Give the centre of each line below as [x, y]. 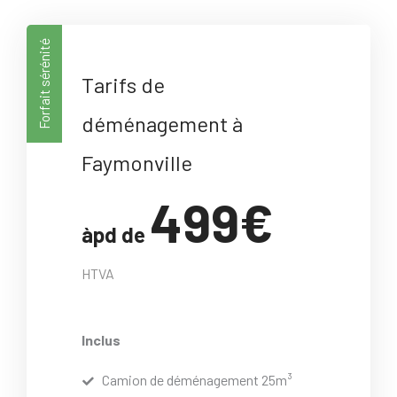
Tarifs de [124, 85]
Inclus [101, 340]
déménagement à [163, 124]
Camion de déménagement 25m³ [197, 379]
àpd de [116, 235]
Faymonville [137, 163]
